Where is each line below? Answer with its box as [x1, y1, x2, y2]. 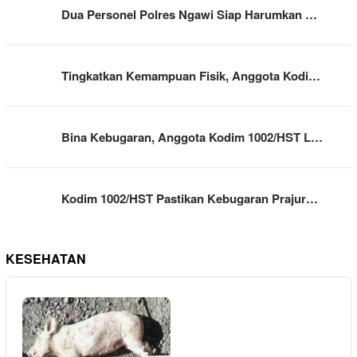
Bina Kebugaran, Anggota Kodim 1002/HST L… [61, 127, 323, 146]
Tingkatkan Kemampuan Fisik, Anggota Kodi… [61, 66, 320, 84]
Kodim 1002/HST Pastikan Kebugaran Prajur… [61, 189, 318, 207]
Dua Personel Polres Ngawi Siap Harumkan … [61, 5, 317, 23]
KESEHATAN [6, 249, 86, 268]
